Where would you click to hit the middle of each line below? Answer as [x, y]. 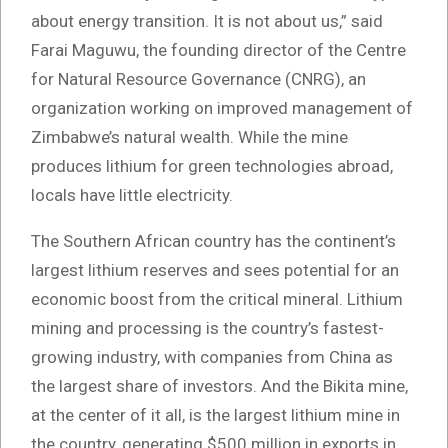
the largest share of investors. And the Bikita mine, [219, 386]
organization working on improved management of [222, 108]
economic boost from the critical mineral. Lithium [217, 299]
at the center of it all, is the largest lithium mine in [215, 415]
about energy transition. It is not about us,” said [207, 21]
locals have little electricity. [132, 195]
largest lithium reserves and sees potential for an [215, 270]
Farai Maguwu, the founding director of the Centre [218, 50]
